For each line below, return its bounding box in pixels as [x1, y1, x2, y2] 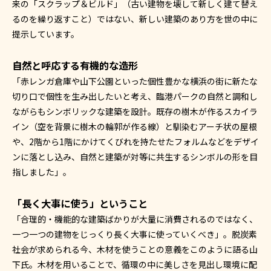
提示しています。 [12, 28, 79, 41]
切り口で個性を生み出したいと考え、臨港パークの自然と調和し [12, 90, 258, 103]
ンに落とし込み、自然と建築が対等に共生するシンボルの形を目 [12, 151, 258, 163]
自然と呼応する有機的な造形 [12, 58, 138, 73]
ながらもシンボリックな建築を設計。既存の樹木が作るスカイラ [12, 105, 258, 118]
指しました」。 [12, 166, 71, 178]
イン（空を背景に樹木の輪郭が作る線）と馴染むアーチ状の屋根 [12, 120, 257, 133]
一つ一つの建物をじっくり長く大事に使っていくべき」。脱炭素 [12, 228, 257, 241]
